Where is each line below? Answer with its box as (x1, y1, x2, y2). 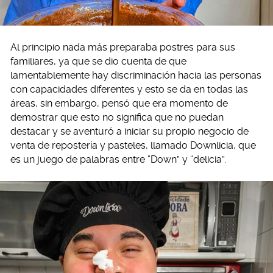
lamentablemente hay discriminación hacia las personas (10, 69, 261, 82)
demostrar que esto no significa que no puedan (10, 112, 224, 124)
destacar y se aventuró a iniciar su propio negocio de (10, 126, 249, 138)
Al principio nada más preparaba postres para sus (10, 41, 235, 54)
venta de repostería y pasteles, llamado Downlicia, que (10, 140, 256, 152)
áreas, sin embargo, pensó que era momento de (10, 97, 228, 110)
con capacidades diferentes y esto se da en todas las (10, 83, 248, 96)
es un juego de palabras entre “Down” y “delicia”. (10, 154, 226, 166)
